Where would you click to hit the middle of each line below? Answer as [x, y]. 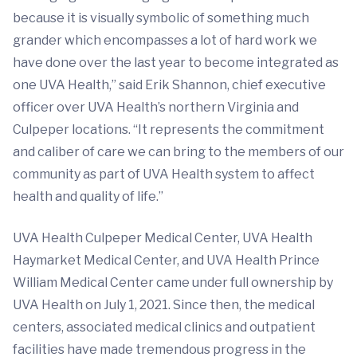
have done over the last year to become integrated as [176, 63]
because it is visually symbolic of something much [161, 18]
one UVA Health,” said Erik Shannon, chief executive [169, 85]
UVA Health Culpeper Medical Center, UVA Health [163, 238]
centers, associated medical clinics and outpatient [164, 327]
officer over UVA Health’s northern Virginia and [156, 107]
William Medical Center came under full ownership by [173, 282]
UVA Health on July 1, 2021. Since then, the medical [164, 305]
